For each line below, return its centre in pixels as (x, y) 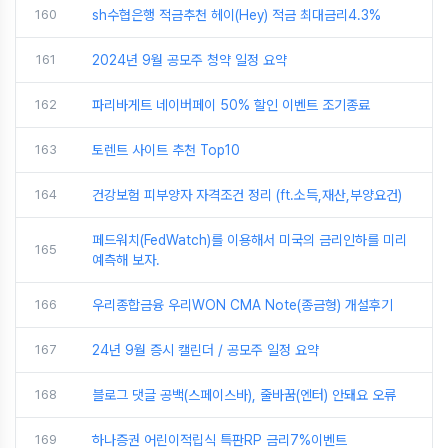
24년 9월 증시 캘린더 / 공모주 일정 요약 (205, 350)
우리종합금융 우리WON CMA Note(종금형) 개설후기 (242, 305)
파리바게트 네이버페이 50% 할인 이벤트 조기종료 (231, 105)
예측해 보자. (126, 260)
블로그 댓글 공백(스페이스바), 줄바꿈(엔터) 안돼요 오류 (244, 395)
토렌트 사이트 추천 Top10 (166, 150)
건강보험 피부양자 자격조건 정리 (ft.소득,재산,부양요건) (247, 195)
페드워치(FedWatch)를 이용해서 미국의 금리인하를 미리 (249, 240)
